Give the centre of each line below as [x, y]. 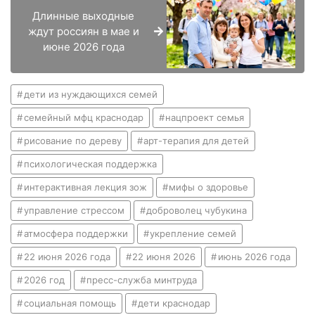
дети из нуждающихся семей [90, 94]
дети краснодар [174, 303]
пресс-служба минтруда [142, 279]
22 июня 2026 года [67, 256]
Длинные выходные [84, 15]
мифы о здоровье [209, 187]
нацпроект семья [205, 117]
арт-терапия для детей [197, 140]
